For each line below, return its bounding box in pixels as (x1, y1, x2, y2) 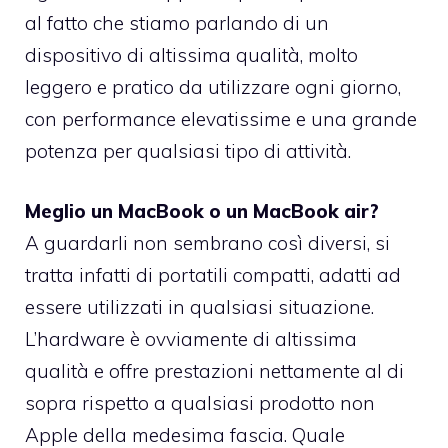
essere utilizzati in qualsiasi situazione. (25, 295, 374, 320)
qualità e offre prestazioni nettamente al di (25, 359, 404, 384)
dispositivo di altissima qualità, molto (25, 42, 358, 67)
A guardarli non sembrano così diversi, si (25, 231, 390, 256)
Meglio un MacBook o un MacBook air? (25, 199, 379, 224)
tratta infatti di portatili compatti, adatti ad (25, 263, 401, 288)
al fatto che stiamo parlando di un (25, 10, 329, 35)
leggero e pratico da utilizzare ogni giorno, (25, 74, 401, 99)
